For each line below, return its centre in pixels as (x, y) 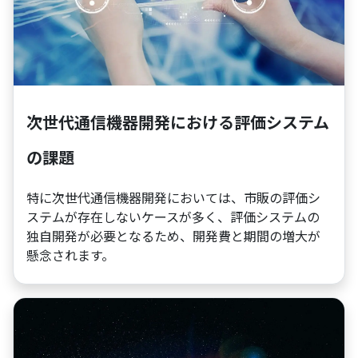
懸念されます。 (70, 255)
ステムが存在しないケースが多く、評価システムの (173, 216)
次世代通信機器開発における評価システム (178, 121)
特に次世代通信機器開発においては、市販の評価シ (173, 197)
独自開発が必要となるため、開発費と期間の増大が (173, 235)
